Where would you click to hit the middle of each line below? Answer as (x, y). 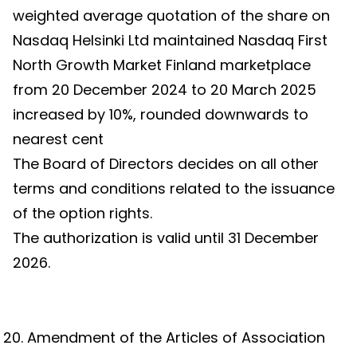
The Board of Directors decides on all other (166, 164)
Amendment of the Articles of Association (176, 337)
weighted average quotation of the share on (171, 16)
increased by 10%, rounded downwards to (161, 114)
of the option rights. (82, 213)
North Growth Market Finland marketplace (162, 65)
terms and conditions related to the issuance (174, 188)
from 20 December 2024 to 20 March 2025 (165, 90)
